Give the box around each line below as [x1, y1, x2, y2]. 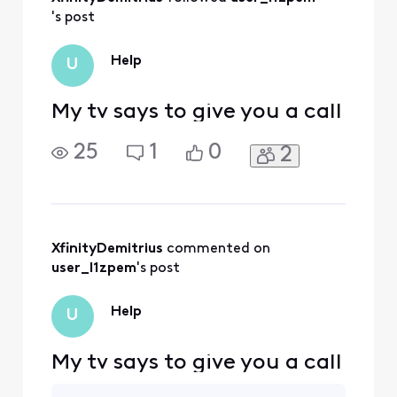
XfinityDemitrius [51, 241, 163, 256]
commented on [166, 241, 274, 256]
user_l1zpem [51, 261, 136, 276]
